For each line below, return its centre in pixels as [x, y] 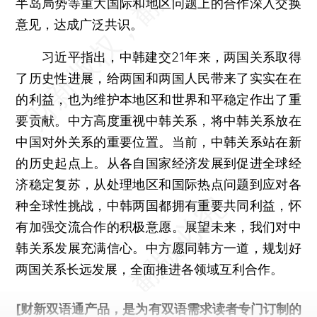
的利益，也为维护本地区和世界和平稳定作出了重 [158, 99]
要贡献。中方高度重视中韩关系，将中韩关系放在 [158, 120]
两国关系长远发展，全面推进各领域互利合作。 [150, 269]
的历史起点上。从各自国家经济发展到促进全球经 [158, 163]
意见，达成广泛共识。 [80, 24]
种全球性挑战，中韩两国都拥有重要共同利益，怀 [158, 205]
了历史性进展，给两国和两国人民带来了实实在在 [158, 78]
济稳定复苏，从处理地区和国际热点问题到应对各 [158, 184]
